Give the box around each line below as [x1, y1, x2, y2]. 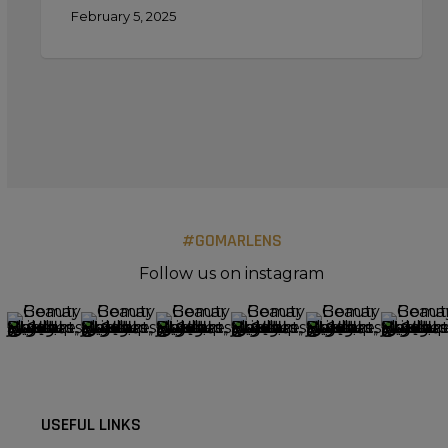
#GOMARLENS [181, 229, 282, 252]
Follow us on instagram [139, 264, 324, 283]
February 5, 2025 [70, 7, 176, 24]
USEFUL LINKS [40, 413, 141, 437]
